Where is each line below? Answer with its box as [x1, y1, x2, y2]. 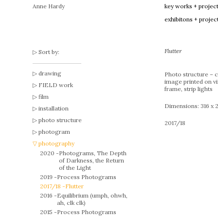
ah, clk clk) [57, 199, 86, 206]
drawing [38, 70, 62, 77]
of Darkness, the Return [59, 157, 125, 164]
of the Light [59, 164, 91, 171]
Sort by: [38, 48, 60, 55]
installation [38, 105, 69, 112]
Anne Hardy [33, 2, 65, 10]
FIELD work [38, 81, 73, 89]
